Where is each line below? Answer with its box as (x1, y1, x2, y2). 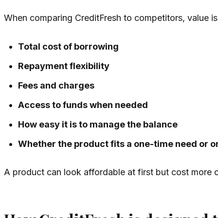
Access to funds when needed (18, 100, 148, 110)
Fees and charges (18, 80, 95, 91)
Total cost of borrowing (18, 41, 119, 52)
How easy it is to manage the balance (18, 119, 178, 130)
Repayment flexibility (18, 61, 110, 72)
